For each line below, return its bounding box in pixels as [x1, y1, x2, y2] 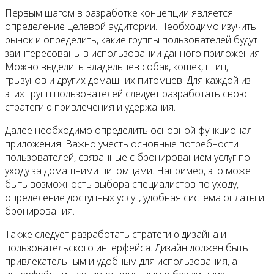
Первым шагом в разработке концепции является [5, 6, 233, 20]
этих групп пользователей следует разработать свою [5, 87, 247, 101]
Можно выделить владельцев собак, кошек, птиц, [5, 60, 228, 74]
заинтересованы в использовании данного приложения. [5, 46, 262, 61]
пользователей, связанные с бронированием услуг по [5, 150, 250, 165]
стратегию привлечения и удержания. [5, 100, 176, 114]
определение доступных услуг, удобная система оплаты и [5, 191, 264, 205]
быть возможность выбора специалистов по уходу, [5, 177, 239, 191]
